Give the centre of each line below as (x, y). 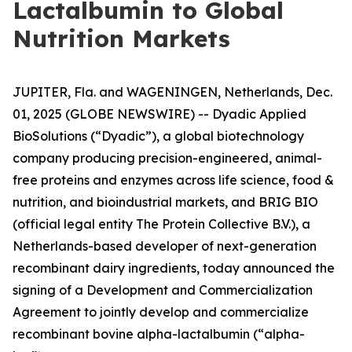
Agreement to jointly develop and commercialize (161, 312)
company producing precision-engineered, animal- (167, 158)
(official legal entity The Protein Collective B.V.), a (161, 224)
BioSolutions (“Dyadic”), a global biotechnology (158, 136)
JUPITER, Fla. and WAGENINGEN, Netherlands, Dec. (172, 92)
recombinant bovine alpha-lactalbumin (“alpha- (159, 334)
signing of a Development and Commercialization (163, 290)
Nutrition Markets (121, 38)
